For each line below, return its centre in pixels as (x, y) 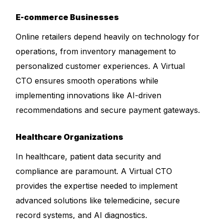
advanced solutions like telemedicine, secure (98, 200)
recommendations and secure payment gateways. (108, 110)
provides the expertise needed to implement (97, 186)
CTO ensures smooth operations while (87, 81)
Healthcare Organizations (70, 137)
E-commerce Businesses (67, 17)
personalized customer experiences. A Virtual (100, 66)
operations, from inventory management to (96, 51)
